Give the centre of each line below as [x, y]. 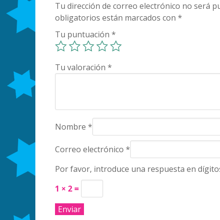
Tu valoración [81, 67]
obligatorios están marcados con [116, 17]
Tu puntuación [83, 34]
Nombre [71, 126]
